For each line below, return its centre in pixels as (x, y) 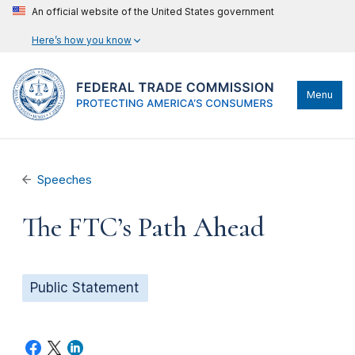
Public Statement (84, 288)
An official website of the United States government (153, 11)
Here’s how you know (82, 40)
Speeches (65, 180)
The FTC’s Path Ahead (143, 227)
